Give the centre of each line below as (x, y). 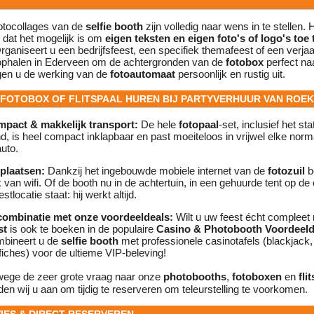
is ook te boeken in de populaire (82, 229)
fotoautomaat (143, 74)
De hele (158, 125)
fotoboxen (257, 277)
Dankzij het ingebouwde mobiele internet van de (156, 171)
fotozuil (286, 171)
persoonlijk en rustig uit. (230, 74)
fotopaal (199, 125)
